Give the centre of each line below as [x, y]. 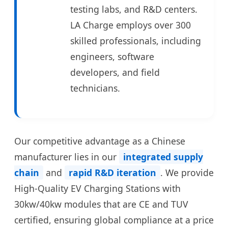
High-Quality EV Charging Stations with [97, 188]
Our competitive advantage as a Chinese [100, 141]
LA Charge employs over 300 [131, 25]
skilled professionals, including [136, 41]
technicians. [95, 88]
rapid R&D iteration [112, 172]
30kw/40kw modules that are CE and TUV [101, 204]
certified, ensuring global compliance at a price [114, 220]
